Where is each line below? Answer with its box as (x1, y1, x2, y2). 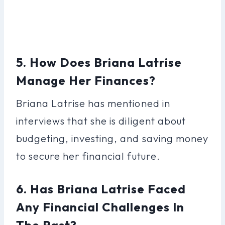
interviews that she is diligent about (16, 114, 186, 127)
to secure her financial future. (16, 149, 160, 162)
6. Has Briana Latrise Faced (16, 181, 186, 196)
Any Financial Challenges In (16, 199, 185, 214)
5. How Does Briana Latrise (16, 54, 182, 70)
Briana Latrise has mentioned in (16, 96, 170, 109)
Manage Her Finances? (16, 72, 156, 88)
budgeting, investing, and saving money (16, 132, 208, 145)
